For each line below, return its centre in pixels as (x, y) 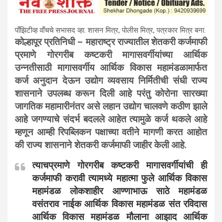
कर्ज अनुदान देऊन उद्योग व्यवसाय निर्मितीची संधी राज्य (111, 81)
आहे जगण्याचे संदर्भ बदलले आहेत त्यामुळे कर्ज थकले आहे (111, 120)
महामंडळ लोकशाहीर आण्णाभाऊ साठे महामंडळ (120, 192)
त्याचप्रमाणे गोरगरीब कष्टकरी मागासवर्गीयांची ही (120, 166)
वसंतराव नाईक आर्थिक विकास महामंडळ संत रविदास (120, 204)
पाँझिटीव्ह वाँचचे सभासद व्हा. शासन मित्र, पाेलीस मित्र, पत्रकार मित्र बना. (110, 30)
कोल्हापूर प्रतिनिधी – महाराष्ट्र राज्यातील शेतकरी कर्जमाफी (111, 42)
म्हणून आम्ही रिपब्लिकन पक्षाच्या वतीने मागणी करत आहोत (111, 133)
